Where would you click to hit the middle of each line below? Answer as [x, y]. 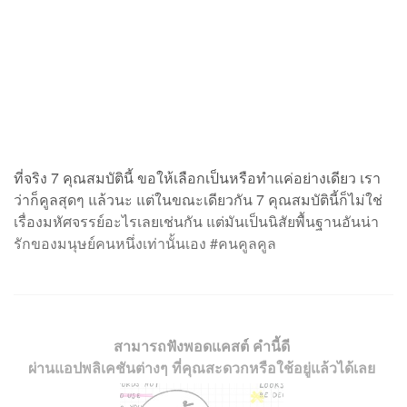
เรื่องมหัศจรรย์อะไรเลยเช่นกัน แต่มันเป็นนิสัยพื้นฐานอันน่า [196, 222]
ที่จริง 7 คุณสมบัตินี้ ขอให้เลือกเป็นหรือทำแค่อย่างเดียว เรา [197, 178]
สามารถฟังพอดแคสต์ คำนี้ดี [201, 346]
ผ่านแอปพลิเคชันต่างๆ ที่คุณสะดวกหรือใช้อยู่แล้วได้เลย [201, 368]
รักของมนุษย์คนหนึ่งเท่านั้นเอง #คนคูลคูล [145, 243]
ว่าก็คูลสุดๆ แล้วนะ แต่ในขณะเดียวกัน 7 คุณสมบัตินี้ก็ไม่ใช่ [198, 200]
